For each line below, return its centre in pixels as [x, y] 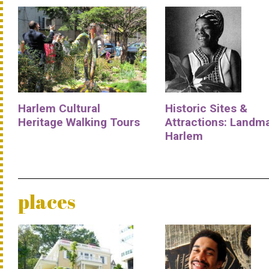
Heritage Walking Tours [79, 122]
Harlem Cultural [59, 109]
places [47, 202]
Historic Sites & [206, 109]
